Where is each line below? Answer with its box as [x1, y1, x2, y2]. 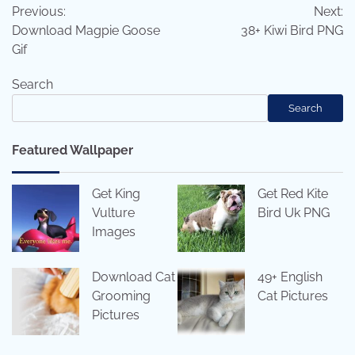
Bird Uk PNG [258, 205, 330, 221]
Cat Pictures [258, 288, 328, 304]
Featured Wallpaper [12, 143, 133, 158]
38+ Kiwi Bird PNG [241, 23, 343, 39]
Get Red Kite [258, 186, 328, 202]
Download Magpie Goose [12, 23, 160, 39]
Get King [92, 186, 140, 202]
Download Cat [92, 269, 175, 285]
